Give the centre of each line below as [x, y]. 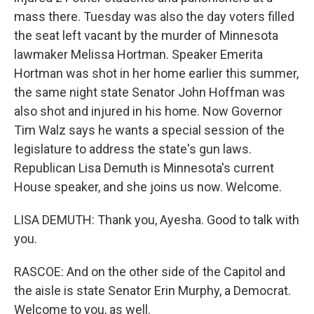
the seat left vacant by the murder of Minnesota [146, 35]
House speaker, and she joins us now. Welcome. [148, 186]
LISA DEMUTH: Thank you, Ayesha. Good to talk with [157, 219]
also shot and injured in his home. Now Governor [148, 111]
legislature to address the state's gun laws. [133, 149]
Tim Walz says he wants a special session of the [149, 130]
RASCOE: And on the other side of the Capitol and [150, 271]
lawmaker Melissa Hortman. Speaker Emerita [138, 54]
